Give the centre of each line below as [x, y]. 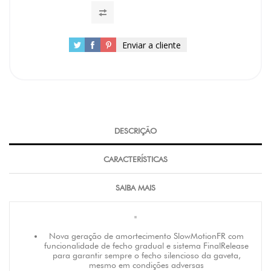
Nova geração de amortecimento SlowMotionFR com [146, 236]
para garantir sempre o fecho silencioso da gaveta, [146, 255]
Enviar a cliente [151, 45]
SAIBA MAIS [135, 188]
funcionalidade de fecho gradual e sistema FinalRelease [146, 246]
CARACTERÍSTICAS [135, 159]
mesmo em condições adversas [146, 265]
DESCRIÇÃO [135, 131]
